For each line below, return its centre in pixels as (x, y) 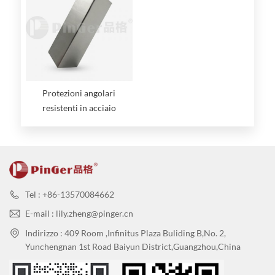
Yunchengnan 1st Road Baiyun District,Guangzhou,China (133, 246)
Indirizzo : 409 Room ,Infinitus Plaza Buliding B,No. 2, (126, 233)
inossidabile (79, 122)
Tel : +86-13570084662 (70, 194)
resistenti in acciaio (79, 107)
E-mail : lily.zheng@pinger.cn (79, 214)
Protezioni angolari (79, 93)
